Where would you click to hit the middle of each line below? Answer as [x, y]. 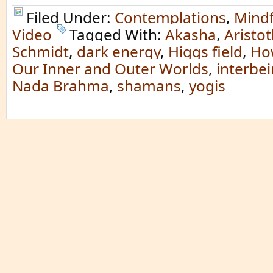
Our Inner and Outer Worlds [110, 69]
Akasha [191, 34]
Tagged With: [117, 34]
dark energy [119, 51]
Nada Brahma [61, 86]
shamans [149, 86]
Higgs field [205, 51]
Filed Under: [70, 17]
